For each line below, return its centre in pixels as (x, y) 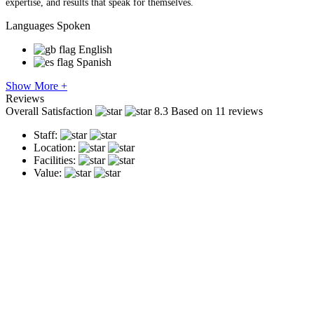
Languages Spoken (48, 25)
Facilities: (55, 160)
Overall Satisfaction (49, 111)
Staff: (46, 135)
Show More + (36, 86)
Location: (55, 147)
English (95, 49)
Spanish (94, 62)
